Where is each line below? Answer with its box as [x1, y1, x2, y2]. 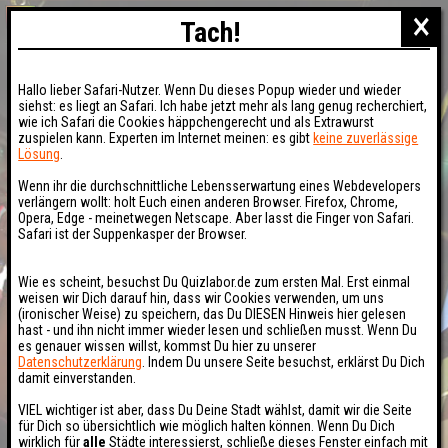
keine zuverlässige [313, 130, 419, 147]
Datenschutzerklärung [18, 354, 143, 371]
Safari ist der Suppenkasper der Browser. [18, 226, 248, 243]
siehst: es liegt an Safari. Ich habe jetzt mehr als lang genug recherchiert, [18, 98, 428, 115]
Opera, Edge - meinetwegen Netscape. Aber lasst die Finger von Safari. [18, 210, 415, 227]
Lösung [18, 146, 61, 163]
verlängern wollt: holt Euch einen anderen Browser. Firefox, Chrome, [18, 194, 399, 211]
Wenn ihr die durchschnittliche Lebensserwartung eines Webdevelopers [18, 178, 422, 195]
